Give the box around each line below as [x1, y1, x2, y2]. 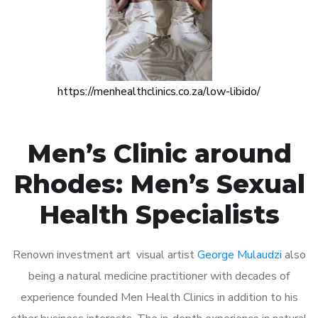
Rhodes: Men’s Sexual [13, 168, 305, 199]
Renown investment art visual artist [12, 246, 197, 263]
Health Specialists [38, 198, 280, 230]
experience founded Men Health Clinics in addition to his [20, 289, 298, 305]
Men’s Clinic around [26, 137, 292, 169]
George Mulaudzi [197, 246, 282, 263]
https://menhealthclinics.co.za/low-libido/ [57, 83, 261, 99]
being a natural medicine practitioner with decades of [28, 268, 290, 284]
